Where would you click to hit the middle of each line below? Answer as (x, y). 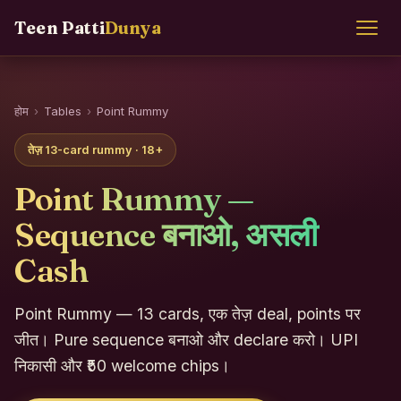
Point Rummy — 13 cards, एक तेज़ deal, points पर (188, 314)
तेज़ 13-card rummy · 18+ (95, 150)
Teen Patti (60, 27)
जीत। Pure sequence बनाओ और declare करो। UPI (186, 340)
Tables (63, 111)
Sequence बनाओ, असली (166, 235)
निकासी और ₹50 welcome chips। (122, 366)
